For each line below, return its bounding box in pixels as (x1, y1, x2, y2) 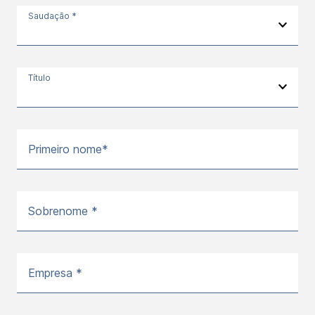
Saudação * (28, 11, 77, 22)
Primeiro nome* (28, 142, 108, 157)
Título (28, 72, 51, 84)
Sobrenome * (28, 204, 98, 219)
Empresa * (28, 266, 82, 281)
